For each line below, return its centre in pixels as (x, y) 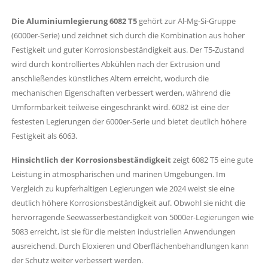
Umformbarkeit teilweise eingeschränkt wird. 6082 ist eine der (120, 107)
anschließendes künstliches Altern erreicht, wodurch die (110, 78)
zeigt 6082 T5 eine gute (212, 159)
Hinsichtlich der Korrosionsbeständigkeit (91, 159)
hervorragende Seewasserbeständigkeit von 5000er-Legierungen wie (133, 217)
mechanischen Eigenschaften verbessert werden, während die (121, 93)
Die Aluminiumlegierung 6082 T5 (74, 21)
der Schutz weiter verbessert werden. (77, 260)
